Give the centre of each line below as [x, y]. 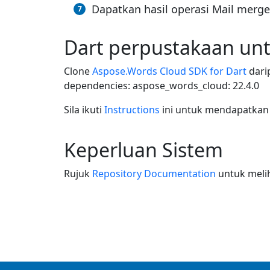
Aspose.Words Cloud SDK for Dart [169, 71]
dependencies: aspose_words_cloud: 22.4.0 [162, 86]
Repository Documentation [154, 174]
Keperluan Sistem [143, 150]
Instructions [132, 110]
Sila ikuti [84, 110]
